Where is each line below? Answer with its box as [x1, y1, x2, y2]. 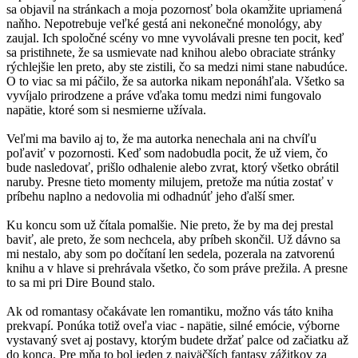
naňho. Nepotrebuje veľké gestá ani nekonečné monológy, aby [6, 17, 322, 31]
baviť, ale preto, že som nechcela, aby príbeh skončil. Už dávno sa [6, 233, 340, 247]
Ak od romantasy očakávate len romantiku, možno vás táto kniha [6, 304, 333, 319]
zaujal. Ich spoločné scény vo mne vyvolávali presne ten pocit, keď [6, 31, 344, 46]
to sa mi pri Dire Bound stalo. [6, 276, 155, 290]
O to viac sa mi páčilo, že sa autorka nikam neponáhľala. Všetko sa [6, 74, 344, 89]
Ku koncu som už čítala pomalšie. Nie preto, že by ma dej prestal [6, 218, 333, 233]
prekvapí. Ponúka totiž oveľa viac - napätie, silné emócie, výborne [6, 319, 340, 333]
